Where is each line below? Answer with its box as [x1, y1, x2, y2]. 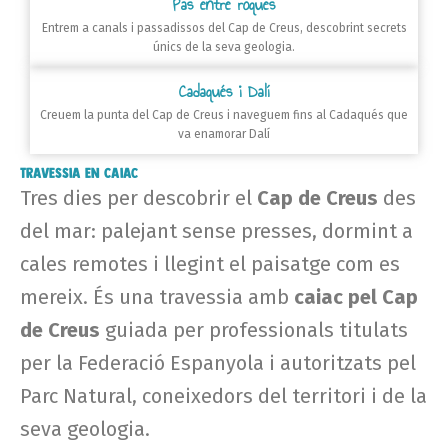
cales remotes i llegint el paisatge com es [20, 251, 400, 276]
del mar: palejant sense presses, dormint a [20, 218, 413, 243]
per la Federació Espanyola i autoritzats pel [20, 350, 416, 375]
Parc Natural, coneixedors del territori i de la [20, 383, 427, 408]
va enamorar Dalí [178, 126, 270, 141]
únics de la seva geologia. [153, 39, 295, 54]
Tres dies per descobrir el [20, 185, 257, 210]
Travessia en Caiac [20, 163, 138, 181]
